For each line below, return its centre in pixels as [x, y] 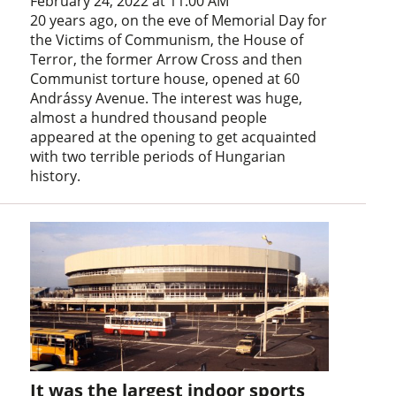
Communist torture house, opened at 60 [165, 78]
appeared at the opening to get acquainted [174, 137]
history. [56, 175]
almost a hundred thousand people [149, 117]
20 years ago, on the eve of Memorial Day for [179, 20]
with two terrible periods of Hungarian [158, 156]
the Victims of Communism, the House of [167, 39]
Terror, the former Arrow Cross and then [167, 59]
